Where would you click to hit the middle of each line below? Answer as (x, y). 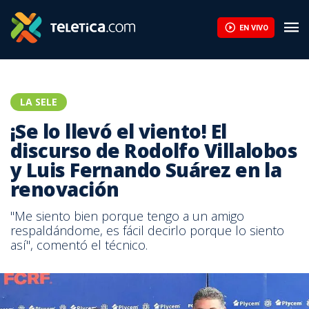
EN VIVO (253, 28)
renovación (65, 189)
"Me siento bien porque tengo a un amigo (127, 216)
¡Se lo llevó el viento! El (119, 131)
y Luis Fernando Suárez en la (146, 170)
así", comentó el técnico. (79, 245)
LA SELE (39, 102)
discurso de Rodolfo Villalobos (154, 150)
